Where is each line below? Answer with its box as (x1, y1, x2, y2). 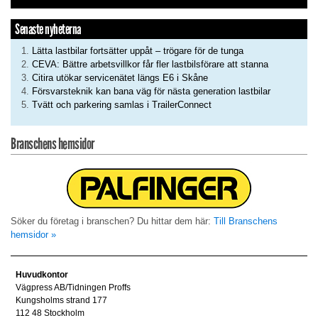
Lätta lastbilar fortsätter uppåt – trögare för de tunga (32, 45, 243, 56)
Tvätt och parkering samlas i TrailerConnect (32, 99, 212, 110)
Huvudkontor (15, 270, 68, 280)
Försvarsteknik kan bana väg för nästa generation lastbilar (32, 85, 270, 97)
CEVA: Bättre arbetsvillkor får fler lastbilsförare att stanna (32, 58, 268, 70)
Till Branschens (214, 216, 278, 227)
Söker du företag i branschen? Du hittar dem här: (11, 216, 214, 227)
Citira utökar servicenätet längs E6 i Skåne (32, 72, 208, 83)
